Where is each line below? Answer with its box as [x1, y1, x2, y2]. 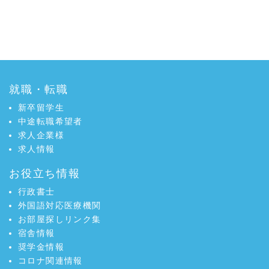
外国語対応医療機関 [18, 201, 101, 210]
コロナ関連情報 [18, 256, 83, 265]
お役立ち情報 [9, 168, 80, 180]
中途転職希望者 [18, 116, 83, 126]
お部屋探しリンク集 [18, 214, 101, 224]
